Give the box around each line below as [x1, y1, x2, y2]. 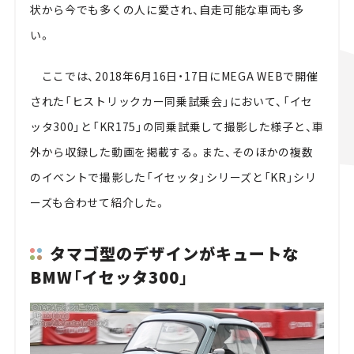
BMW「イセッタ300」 [29, 265, 189, 289]
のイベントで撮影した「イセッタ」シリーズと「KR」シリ [29, 168, 317, 185]
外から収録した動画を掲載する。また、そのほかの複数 [29, 143, 314, 160]
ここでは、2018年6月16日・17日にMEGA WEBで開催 [29, 67, 318, 84]
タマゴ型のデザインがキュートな [49, 242, 299, 265]
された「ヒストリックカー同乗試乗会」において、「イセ [29, 92, 314, 109]
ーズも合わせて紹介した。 [29, 194, 167, 210]
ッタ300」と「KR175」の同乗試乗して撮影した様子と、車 [29, 118, 324, 134]
